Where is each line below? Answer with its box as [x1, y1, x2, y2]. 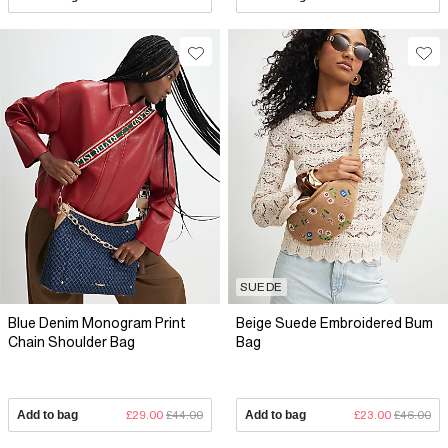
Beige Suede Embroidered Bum [236, 315, 433, 332]
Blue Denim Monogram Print [8, 315, 186, 332]
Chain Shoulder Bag [8, 334, 135, 351]
